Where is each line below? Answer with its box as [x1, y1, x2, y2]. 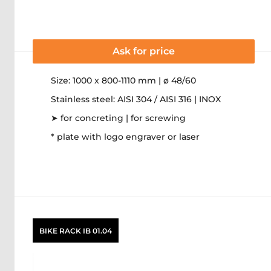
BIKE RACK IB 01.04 [39, 226, 112, 235]
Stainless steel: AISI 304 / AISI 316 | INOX [51, 94, 221, 105]
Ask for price [113, 45, 175, 57]
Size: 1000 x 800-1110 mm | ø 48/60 [51, 75, 196, 86]
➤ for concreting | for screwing [51, 113, 186, 123]
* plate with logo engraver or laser [51, 131, 200, 142]
